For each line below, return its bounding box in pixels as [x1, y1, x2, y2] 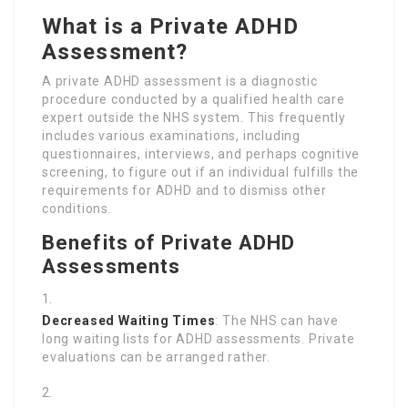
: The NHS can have [215, 313, 339, 328]
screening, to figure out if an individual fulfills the [42, 165, 360, 179]
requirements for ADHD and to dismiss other [42, 183, 327, 198]
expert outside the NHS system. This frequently [42, 110, 346, 125]
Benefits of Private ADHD [42, 231, 296, 254]
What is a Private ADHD [42, 14, 300, 39]
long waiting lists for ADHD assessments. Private [42, 331, 355, 346]
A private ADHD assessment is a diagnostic [42, 74, 318, 88]
